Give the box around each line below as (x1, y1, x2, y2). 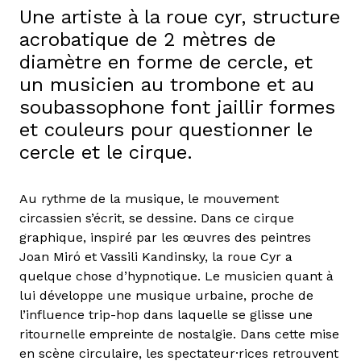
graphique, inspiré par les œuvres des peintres (19, 230, 311, 246)
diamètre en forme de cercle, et (19, 51, 313, 74)
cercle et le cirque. (19, 141, 193, 164)
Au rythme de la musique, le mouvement (19, 191, 279, 207)
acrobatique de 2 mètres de (19, 28, 276, 52)
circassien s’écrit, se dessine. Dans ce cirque (19, 210, 294, 226)
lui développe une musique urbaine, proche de (19, 288, 313, 304)
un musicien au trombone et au (19, 73, 314, 97)
